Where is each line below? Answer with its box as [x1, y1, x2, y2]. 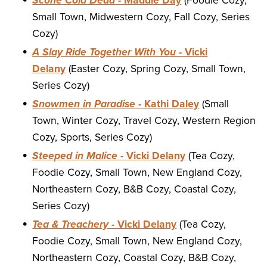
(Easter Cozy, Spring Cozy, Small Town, [66, 63, 246, 76]
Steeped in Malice [32, 150, 118, 163]
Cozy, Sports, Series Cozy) [32, 131, 153, 144]
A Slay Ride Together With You [32, 46, 176, 59]
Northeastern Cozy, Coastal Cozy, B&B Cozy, [32, 252, 237, 265]
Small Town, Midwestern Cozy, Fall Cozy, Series [32, 11, 250, 24]
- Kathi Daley [135, 98, 200, 111]
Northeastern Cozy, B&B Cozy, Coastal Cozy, [32, 183, 237, 196]
